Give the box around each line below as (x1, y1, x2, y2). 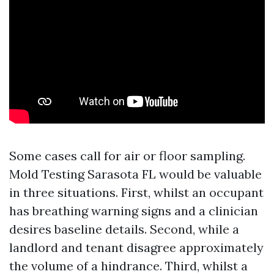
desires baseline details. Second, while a (9, 221, 239, 237)
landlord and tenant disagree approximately (9, 240, 264, 255)
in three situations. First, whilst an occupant (9, 185, 264, 200)
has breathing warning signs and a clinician (9, 203, 258, 218)
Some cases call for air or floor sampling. (9, 148, 245, 163)
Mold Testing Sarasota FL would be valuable (9, 166, 262, 182)
